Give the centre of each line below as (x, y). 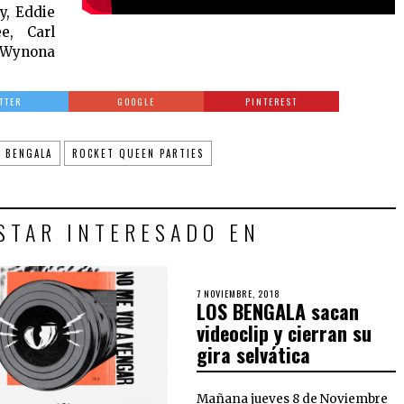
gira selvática (254, 355)
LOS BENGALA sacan (278, 312)
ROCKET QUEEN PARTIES (138, 154)
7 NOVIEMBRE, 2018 (239, 294)
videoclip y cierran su (285, 333)
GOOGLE (137, 102)
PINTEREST (272, 102)
